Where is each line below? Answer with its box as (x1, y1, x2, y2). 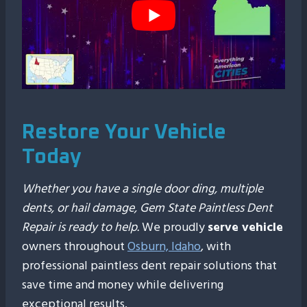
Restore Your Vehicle (22, 122, 226, 143)
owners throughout (22, 236, 127, 256)
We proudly (139, 217, 208, 237)
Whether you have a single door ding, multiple (22, 179, 263, 199)
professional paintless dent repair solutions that (22, 256, 277, 275)
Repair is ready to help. (22, 217, 139, 237)
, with (201, 236, 231, 256)
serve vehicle (208, 217, 283, 237)
